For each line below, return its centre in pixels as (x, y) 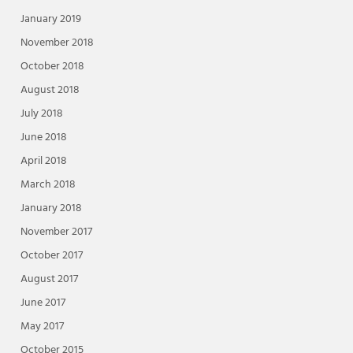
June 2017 (43, 303)
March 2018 (48, 185)
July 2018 (41, 114)
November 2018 (57, 43)
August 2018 (50, 91)
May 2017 (42, 327)
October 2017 (51, 256)
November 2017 (56, 232)
